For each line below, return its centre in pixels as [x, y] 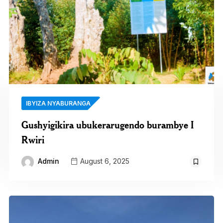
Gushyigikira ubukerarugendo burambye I [107, 125]
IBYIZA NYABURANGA [58, 104]
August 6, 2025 [104, 161]
